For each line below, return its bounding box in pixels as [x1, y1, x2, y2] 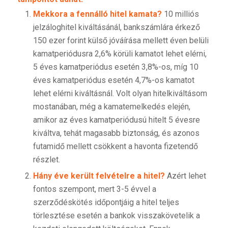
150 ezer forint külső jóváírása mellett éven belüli [33, 36, 209, 46]
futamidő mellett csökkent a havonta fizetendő [33, 141, 198, 152]
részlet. [33, 155, 60, 165]
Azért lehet [164, 171, 206, 181]
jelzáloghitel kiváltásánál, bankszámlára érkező [33, 22, 200, 33]
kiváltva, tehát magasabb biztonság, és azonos [33, 128, 199, 138]
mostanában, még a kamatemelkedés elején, [33, 102, 190, 112]
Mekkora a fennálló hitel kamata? [33, 9, 162, 19]
